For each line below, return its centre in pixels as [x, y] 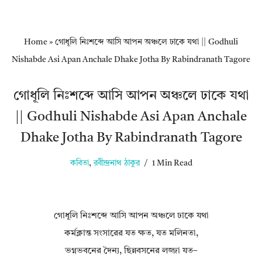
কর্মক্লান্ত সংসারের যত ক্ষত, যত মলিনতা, [131, 234]
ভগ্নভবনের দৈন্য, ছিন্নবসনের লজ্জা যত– [131, 251]
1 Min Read [172, 164]
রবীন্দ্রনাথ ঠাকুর [116, 164]
